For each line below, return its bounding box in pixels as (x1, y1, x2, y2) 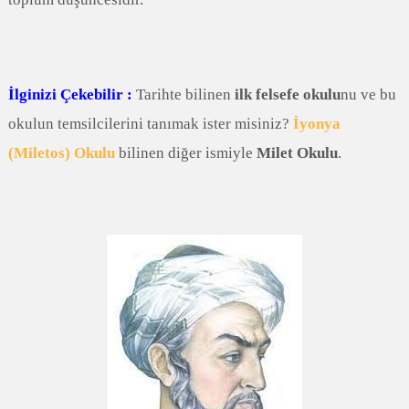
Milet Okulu (256, 143, 338, 162)
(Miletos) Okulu (7, 143, 115, 162)
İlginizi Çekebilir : (7, 85, 132, 103)
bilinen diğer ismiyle (114, 143, 257, 162)
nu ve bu (340, 85, 396, 103)
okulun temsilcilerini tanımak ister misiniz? (7, 114, 293, 132)
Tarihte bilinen (131, 85, 235, 103)
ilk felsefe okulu (234, 85, 341, 103)
